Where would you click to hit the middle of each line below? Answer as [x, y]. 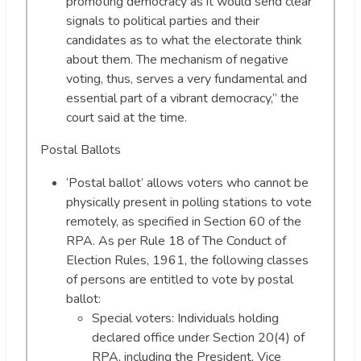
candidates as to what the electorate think [184, 40]
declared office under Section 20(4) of [198, 337]
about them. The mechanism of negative [177, 59]
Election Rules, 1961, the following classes [187, 260]
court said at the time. [127, 117]
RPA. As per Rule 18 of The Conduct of [176, 241]
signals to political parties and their [163, 21]
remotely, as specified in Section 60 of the [184, 221]
